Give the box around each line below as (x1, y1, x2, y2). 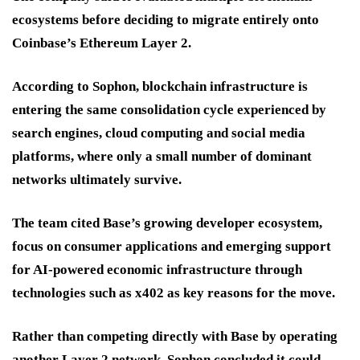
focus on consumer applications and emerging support (12, 239, 331, 255)
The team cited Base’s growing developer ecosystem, (12, 215, 322, 231)
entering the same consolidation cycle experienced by (12, 102, 326, 118)
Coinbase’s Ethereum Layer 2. (12, 35, 191, 51)
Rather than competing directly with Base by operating (12, 329, 337, 345)
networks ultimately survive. (12, 172, 182, 188)
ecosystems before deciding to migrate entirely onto (12, 12, 319, 28)
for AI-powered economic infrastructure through (12, 262, 302, 278)
